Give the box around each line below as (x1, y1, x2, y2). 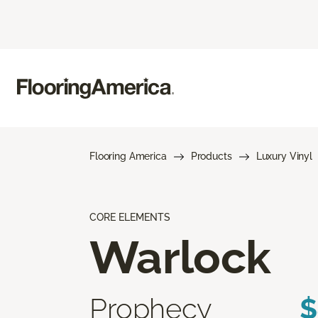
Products (190, 150, 232, 162)
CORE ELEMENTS (89, 211, 170, 223)
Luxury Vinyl (256, 150, 312, 162)
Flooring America (89, 150, 167, 162)
